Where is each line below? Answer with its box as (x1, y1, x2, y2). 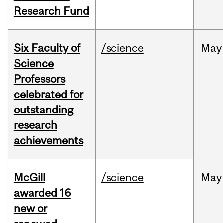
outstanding (13, 103, 73, 116)
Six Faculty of (13, 41, 80, 55)
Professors (13, 72, 65, 86)
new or (13, 202, 47, 215)
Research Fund (13, 4, 89, 18)
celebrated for (13, 88, 83, 101)
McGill (13, 171, 45, 184)
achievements (13, 134, 83, 147)
